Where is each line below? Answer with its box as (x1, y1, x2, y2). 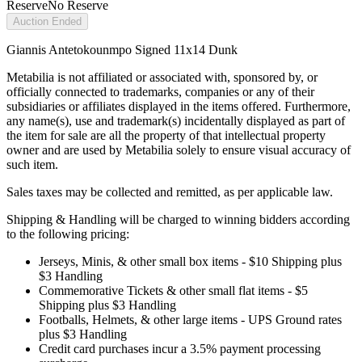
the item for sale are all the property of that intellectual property (6, 128, 326, 143)
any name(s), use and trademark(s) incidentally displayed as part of (6, 114, 345, 128)
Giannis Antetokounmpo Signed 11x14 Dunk (6, 43, 238, 57)
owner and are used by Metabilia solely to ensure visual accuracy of (6, 143, 351, 158)
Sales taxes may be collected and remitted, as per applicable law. (6, 185, 333, 200)
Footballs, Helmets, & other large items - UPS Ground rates (39, 313, 342, 327)
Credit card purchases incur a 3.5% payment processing (39, 342, 321, 356)
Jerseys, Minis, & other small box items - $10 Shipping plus (39, 255, 342, 269)
